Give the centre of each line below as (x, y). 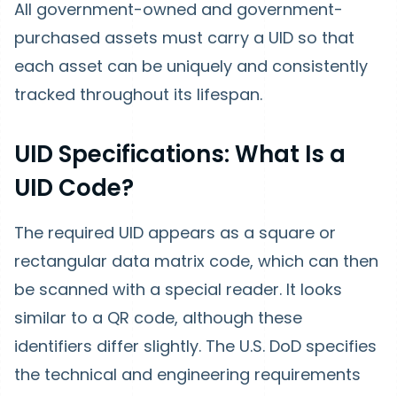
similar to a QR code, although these (158, 318)
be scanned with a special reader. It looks (178, 289)
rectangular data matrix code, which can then (196, 261)
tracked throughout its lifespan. (138, 94)
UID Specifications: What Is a (180, 154)
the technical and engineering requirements (187, 374)
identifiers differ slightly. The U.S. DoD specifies (195, 346)
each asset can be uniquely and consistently (191, 66)
